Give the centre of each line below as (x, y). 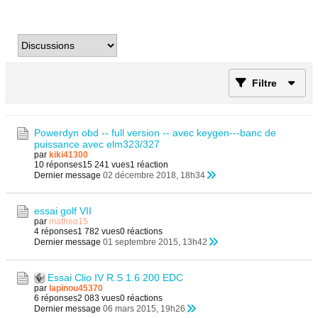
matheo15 (68, 221)
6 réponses (56, 298)
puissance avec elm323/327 (97, 144)
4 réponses (56, 231)
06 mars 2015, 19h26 (144, 309)
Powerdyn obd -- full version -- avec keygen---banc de (155, 133)
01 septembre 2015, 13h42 (155, 242)
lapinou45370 (76, 288)
